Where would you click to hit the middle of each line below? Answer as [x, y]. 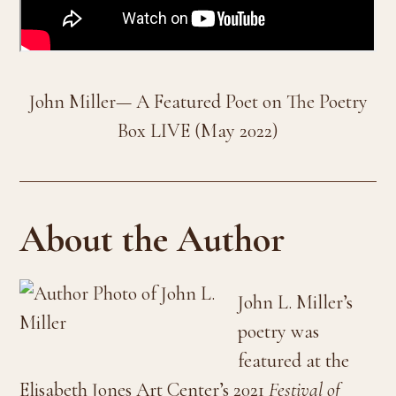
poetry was [279, 331]
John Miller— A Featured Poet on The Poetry [198, 101]
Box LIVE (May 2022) [198, 130]
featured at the [294, 360]
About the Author [152, 239]
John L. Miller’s [296, 302]
